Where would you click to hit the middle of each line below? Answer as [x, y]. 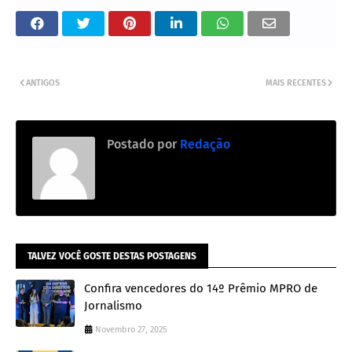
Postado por [142, 144]
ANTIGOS [43, 82]
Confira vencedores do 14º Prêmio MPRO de [201, 288]
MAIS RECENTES [296, 82]
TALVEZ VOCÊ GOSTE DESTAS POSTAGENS [112, 256]
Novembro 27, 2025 [131, 329]
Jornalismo [113, 305]
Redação [203, 144]
